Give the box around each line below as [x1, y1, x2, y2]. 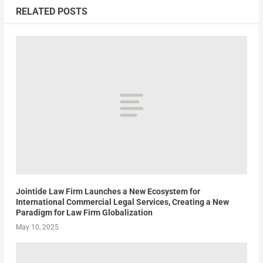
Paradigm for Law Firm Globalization [15, 208, 153, 218]
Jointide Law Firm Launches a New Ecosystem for [15, 187, 200, 197]
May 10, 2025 [15, 223, 59, 232]
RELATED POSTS [15, 5, 87, 17]
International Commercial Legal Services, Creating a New [15, 197, 229, 207]
